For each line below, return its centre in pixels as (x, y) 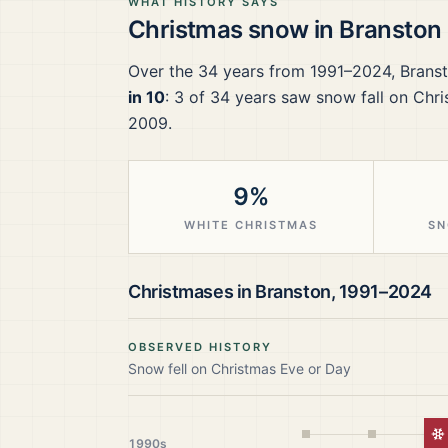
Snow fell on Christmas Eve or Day (239, 368)
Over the (163, 71)
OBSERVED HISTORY (200, 347)
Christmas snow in (234, 29)
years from (264, 71)
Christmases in (192, 291)
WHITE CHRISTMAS (251, 225)
